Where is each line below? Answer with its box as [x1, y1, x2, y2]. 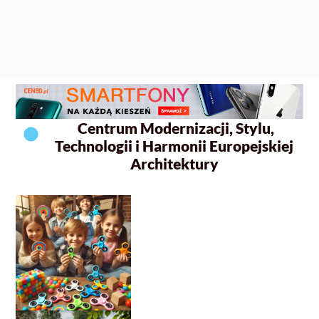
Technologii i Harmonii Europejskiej [55, 137, 294, 155]
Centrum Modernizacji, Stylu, [74, 119, 274, 137]
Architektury [130, 155, 219, 173]
